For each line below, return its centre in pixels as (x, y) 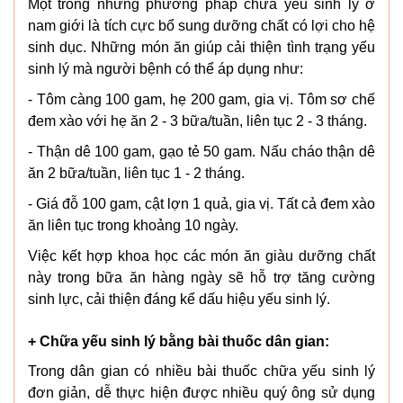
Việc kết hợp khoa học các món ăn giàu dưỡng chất (201, 255)
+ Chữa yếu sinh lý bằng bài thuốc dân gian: (179, 341)
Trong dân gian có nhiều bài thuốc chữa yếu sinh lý (201, 371)
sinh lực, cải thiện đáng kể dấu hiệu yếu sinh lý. (179, 299)
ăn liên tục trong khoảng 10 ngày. (133, 225)
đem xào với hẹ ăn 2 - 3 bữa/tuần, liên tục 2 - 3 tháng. (197, 121)
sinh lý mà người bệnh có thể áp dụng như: (166, 68)
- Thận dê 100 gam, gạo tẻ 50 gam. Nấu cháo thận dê (201, 151)
